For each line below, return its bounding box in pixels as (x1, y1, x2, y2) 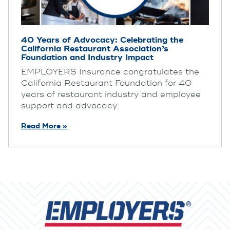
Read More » (21, 122, 67, 131)
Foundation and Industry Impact (21, 52, 154, 63)
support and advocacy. (21, 100, 118, 111)
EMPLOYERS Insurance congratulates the (21, 66, 199, 77)
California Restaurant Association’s (21, 43, 168, 54)
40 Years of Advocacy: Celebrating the (21, 34, 183, 45)
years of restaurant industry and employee (21, 89, 201, 100)
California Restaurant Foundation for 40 (21, 78, 191, 88)
